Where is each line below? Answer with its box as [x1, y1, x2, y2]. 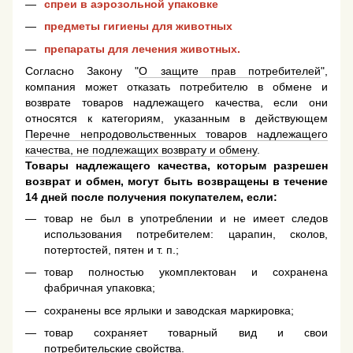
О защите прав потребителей [139, 64, 321, 77]
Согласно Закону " [25, 64, 139, 77]
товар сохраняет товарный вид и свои [44, 326, 328, 340]
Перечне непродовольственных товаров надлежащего [25, 127, 328, 140]
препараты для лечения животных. [44, 42, 240, 55]
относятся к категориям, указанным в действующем [25, 111, 328, 124]
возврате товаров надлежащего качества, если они [25, 95, 328, 109]
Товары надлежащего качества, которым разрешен [25, 158, 328, 172]
